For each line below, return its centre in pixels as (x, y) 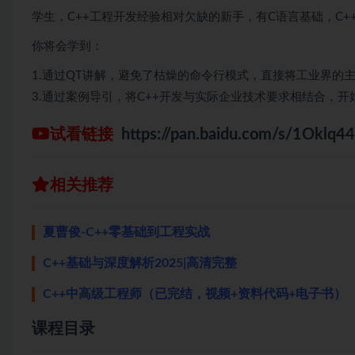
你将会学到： (67, 46)
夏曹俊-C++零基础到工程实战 (126, 232)
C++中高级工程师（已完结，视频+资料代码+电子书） (195, 294)
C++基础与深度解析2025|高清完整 (140, 263)
